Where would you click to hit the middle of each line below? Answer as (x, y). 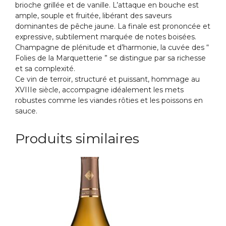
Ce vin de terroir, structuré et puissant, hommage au (107, 79)
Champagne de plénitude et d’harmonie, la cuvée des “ (112, 48)
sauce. (26, 111)
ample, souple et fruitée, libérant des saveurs (93, 16)
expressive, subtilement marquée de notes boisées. (106, 37)
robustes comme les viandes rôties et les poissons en (109, 101)
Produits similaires (77, 139)
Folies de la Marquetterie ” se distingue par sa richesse (110, 58)
